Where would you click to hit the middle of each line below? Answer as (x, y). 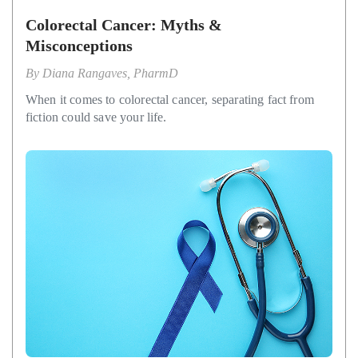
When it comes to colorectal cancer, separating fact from (170, 99)
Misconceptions (79, 45)
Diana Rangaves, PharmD (110, 73)
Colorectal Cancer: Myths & (124, 24)
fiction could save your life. (96, 117)
